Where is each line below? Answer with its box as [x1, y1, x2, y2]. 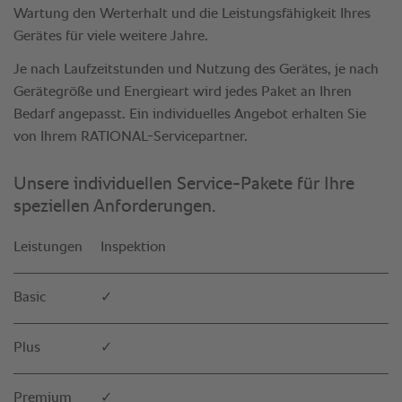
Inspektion [100, 240, 166, 256]
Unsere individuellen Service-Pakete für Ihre [13, 175, 354, 194]
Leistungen [13, 240, 83, 256]
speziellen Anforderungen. [13, 197, 215, 216]
